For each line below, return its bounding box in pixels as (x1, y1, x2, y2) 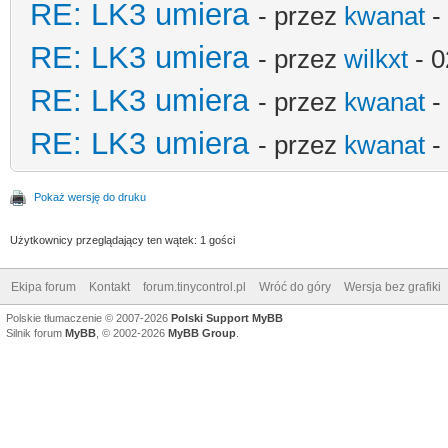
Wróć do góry (259, 279, 331, 294)
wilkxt (344, 43, 408, 74)
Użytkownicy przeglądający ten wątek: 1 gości (10, 233, 235, 246)
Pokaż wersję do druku (34, 190, 146, 203)
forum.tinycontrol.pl (143, 279, 246, 294)
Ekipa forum (11, 279, 76, 294)
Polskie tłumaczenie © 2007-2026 (6, 311, 171, 324)
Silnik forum (6, 326, 65, 339)
